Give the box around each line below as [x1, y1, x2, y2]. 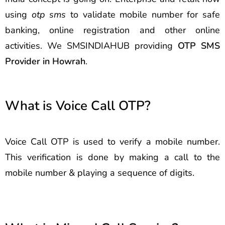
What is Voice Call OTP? [5, 97, 151, 115]
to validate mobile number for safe [66, 9, 220, 21]
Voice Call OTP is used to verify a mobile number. [5, 135, 220, 148]
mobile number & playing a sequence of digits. [5, 166, 194, 179]
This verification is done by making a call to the [5, 151, 220, 163]
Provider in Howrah [5, 55, 85, 67]
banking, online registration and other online [5, 24, 220, 36]
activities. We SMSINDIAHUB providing [5, 40, 178, 52]
